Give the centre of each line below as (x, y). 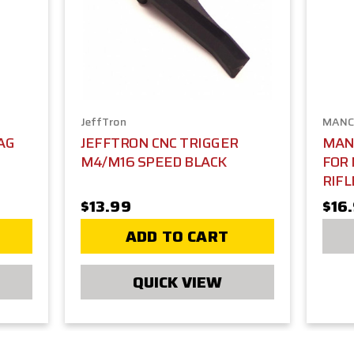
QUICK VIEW (177, 282)
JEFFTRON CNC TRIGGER (159, 143)
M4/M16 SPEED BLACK (153, 162)
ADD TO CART (177, 237)
